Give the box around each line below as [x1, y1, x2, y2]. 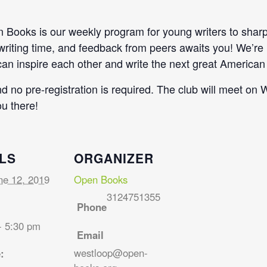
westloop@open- [73, 245, 148, 260]
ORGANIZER [73, 148, 154, 167]
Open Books [73, 172, 128, 187]
